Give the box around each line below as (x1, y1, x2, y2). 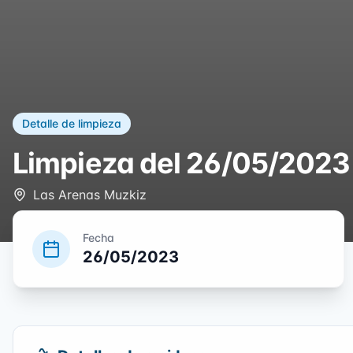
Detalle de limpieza (22, 117, 121, 131)
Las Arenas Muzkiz (33, 187, 147, 203)
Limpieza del (13, 146, 187, 181)
